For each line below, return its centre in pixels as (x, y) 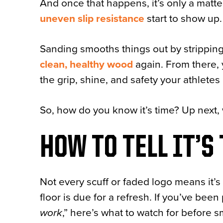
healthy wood (101, 64)
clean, (55, 64)
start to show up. (183, 19)
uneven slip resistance (92, 19)
